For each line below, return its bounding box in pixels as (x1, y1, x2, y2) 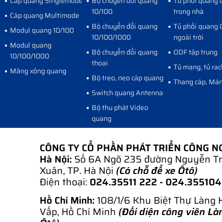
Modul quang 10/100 (10, 24, 74, 36)
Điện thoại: (40, 174, 90, 189)
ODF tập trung (173, 46, 218, 57)
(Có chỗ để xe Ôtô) (116, 163, 198, 178)
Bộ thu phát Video (92, 102, 148, 113)
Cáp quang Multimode (10, 9, 79, 21)
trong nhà (173, 5, 204, 17)
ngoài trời (173, 31, 204, 43)
